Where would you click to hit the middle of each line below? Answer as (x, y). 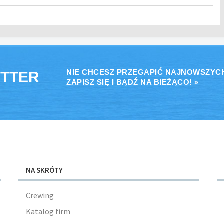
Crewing (40, 195)
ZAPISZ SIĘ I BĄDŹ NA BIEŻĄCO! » (133, 82)
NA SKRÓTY (44, 170)
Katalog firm (48, 211)
